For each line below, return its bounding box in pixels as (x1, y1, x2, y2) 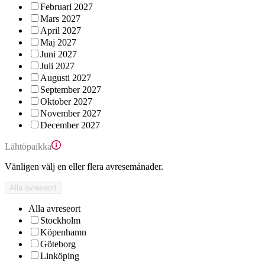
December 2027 (40, 120, 100, 130)
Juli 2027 (40, 61, 75, 71)
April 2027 (40, 25, 81, 35)
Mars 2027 (40, 14, 80, 24)
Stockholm (40, 215, 80, 225)
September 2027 (40, 85, 101, 95)
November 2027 (40, 108, 101, 118)
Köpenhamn (40, 227, 86, 237)
